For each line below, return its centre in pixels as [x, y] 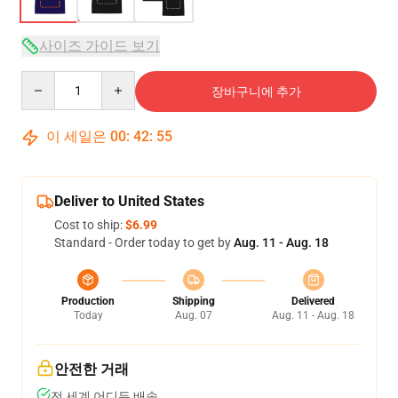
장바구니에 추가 [256, 92]
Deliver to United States [129, 201]
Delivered [313, 301]
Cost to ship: [90, 225]
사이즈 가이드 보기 [99, 46]
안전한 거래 [92, 369]
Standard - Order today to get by [144, 243]
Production [88, 301]
